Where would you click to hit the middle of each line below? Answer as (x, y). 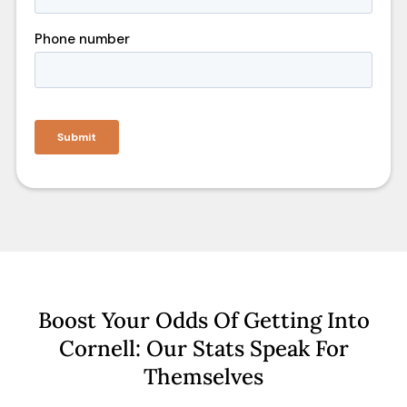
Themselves (203, 377)
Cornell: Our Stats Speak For (203, 349)
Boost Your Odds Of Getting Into (203, 321)
